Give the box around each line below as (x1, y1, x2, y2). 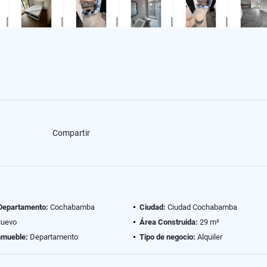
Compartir (52, 128, 90, 138)
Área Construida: (139, 218, 198, 226)
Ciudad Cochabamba (166, 203, 237, 212)
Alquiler (195, 232, 222, 241)
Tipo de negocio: (139, 232, 195, 241)
